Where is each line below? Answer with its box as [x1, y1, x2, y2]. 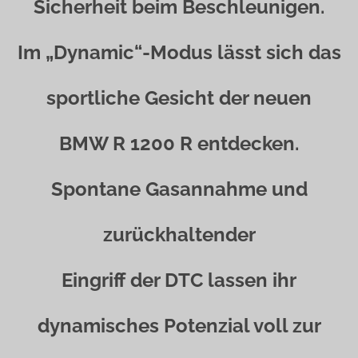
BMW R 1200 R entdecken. [59, 132, 299, 155]
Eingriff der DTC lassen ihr [62, 268, 296, 292]
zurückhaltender [102, 223, 256, 246]
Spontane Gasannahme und [50, 177, 308, 201]
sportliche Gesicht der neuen [46, 86, 312, 109]
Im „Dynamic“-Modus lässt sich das [17, 41, 341, 64]
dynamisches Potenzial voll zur [37, 314, 321, 337]
